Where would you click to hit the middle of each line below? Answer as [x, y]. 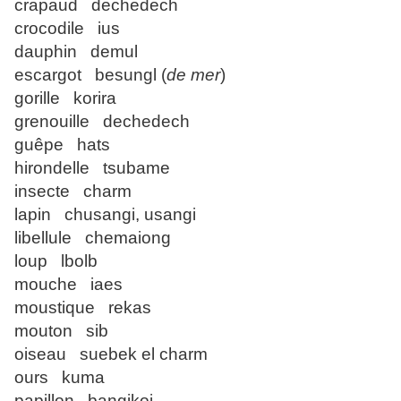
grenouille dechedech [102, 122]
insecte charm [73, 192]
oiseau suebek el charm [111, 354]
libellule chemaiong [93, 238]
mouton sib [61, 331]
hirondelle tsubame [92, 168]
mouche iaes [68, 285]
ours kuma [60, 378]
